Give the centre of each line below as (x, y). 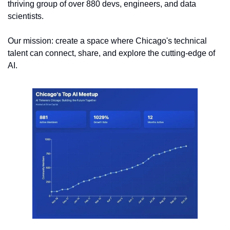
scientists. (27, 16)
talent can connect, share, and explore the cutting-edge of (111, 53)
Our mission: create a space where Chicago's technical (107, 41)
